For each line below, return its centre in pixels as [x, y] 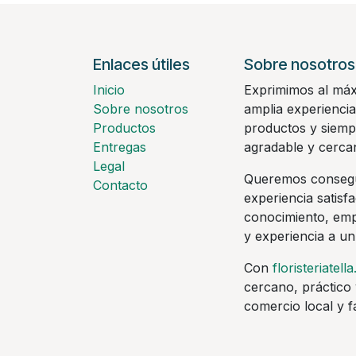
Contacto [120, 185]
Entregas [120, 147]
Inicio [109, 90]
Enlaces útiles [141, 64]
